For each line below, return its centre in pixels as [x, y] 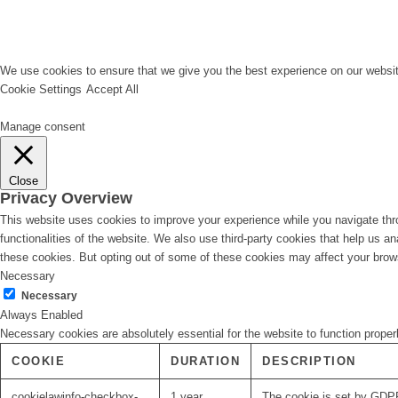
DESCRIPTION [309, 362]
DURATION [205, 362]
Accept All [112, 90]
